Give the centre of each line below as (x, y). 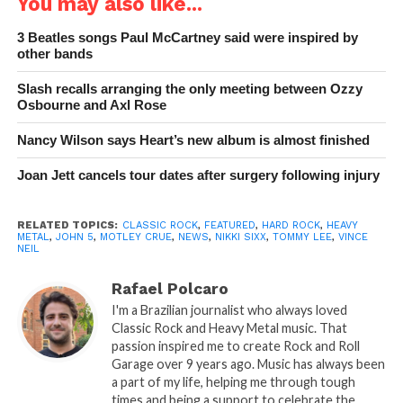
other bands (54, 54)
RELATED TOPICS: (67, 226)
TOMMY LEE (302, 237)
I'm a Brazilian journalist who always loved (229, 310)
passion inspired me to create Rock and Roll (235, 346)
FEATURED (229, 226)
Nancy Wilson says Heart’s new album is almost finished (193, 140)
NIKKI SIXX (240, 237)
